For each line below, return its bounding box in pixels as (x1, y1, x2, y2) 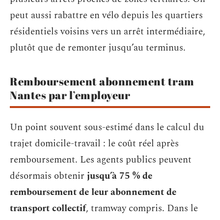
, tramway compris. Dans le (86, 201, 198, 216)
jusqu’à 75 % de (87, 168, 152, 183)
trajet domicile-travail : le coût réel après (10, 136, 179, 151)
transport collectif (10, 201, 86, 216)
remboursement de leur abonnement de (10, 185, 176, 199)
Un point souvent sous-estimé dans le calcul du (10, 120, 204, 135)
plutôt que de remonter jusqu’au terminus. (10, 41, 186, 55)
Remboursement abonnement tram (10, 74, 194, 88)
